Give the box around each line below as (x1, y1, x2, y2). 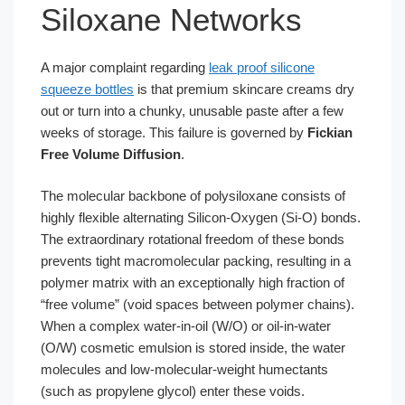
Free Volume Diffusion (41, 146, 181, 162)
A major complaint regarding (41, 59, 209, 75)
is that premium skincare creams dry (134, 80, 354, 97)
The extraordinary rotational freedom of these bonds (41, 231, 344, 247)
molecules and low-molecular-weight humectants (41, 362, 328, 377)
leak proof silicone (209, 59, 315, 75)
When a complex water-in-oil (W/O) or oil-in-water (41, 318, 331, 334)
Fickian (307, 124, 353, 140)
